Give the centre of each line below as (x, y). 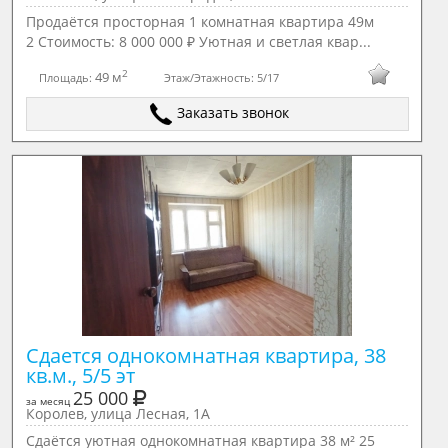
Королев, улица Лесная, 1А (117, 413)
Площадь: (66, 77)
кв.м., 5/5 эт (80, 375)
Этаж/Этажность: (210, 77)
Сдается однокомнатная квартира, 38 (205, 355)
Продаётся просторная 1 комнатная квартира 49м (199, 21)
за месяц (49, 401)
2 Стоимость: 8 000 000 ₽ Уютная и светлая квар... (198, 41)
